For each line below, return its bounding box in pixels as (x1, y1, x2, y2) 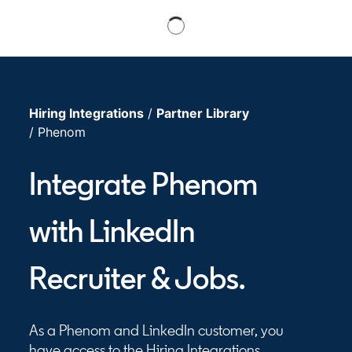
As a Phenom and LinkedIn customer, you (29, 321, 284, 339)
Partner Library (156, 105, 250, 121)
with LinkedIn (29, 212, 196, 250)
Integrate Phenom (29, 165, 258, 203)
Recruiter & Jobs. (29, 259, 246, 297)
